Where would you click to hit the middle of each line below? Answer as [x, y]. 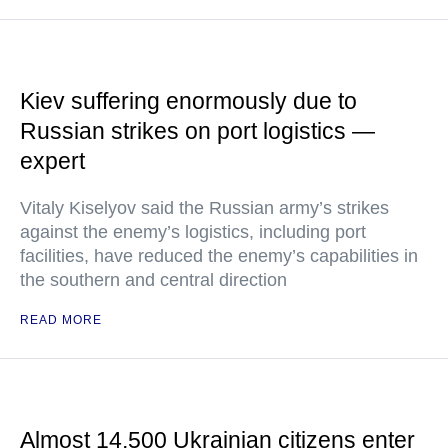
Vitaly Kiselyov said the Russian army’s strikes [204, 208]
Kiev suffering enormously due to [188, 101]
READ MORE [61, 320]
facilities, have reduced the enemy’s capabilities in [219, 256]
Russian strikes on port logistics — [197, 131]
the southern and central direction [153, 280]
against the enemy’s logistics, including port [193, 232]
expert [52, 161]
